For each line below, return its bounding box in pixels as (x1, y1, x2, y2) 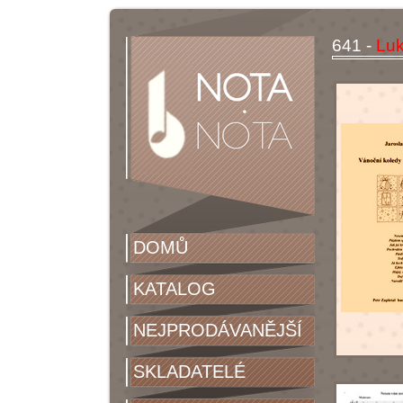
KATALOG (133, 279, 216, 299)
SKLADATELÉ (133, 362, 246, 381)
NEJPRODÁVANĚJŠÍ (133, 320, 302, 340)
